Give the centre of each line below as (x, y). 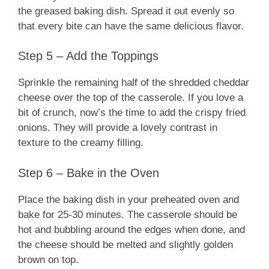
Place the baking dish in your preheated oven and (128, 199)
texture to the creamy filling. (81, 143)
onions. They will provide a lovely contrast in (118, 128)
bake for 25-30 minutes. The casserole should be (128, 214)
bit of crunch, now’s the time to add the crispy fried (132, 113)
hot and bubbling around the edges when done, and (131, 229)
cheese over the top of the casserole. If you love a (131, 98)
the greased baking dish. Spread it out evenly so (126, 11)
